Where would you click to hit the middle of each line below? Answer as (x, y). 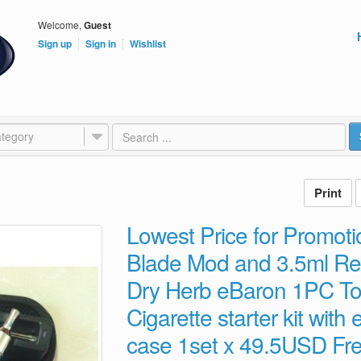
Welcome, (61, 25)
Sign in (101, 44)
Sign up (55, 44)
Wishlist (148, 44)
